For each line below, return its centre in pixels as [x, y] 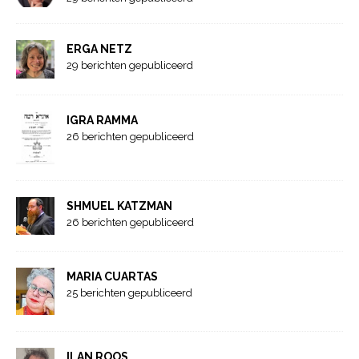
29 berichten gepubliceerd [130, 65]
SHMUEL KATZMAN [119, 206]
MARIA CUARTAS [112, 277]
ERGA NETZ [99, 48]
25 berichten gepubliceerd [129, 293]
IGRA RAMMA [102, 120]
